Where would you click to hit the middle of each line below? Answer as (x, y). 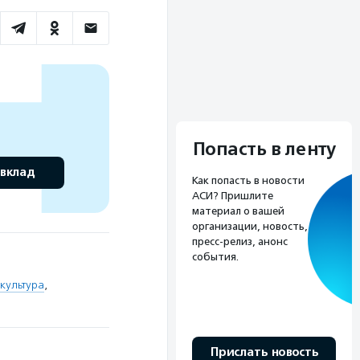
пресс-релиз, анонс (240, 241)
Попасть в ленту (264, 149)
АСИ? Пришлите (233, 195)
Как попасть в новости (248, 180)
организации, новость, (250, 226)
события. (215, 256)
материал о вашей (238, 211)
